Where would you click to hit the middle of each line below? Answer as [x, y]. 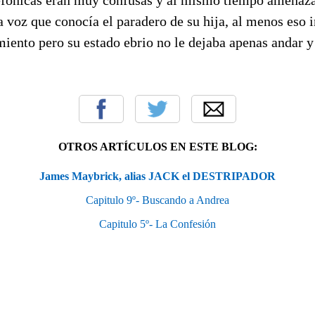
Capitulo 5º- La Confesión [157, 224]
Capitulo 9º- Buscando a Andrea [157, 200]
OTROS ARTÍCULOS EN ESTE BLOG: [157, 146]
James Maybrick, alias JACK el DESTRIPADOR [157, 176]
